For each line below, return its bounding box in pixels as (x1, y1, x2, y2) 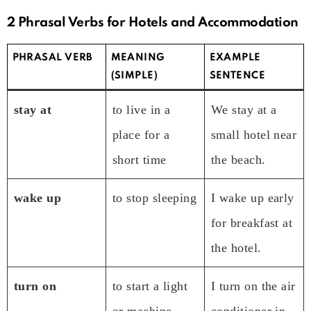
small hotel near (211, 127, 297, 142)
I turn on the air (211, 278, 296, 293)
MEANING (110, 52, 165, 62)
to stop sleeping (112, 190, 197, 205)
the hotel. (211, 240, 262, 255)
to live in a (112, 102, 171, 117)
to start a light (112, 278, 188, 293)
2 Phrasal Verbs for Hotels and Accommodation (7, 15, 299, 29)
